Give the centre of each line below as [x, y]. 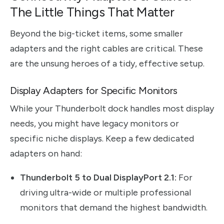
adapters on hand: [46, 153]
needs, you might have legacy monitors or [94, 123]
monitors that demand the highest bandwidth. [114, 207]
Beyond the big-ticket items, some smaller [96, 33]
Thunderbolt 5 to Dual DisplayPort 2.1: [98, 177]
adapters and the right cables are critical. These [106, 48]
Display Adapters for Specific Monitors [94, 90]
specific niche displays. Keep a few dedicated [102, 138]
